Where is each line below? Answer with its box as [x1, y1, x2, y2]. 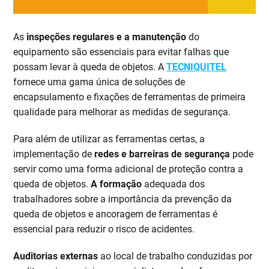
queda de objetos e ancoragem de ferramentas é [13, 208, 218, 220]
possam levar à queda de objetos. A [13, 61, 167, 73]
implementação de [13, 148, 95, 160]
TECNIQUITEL [166, 61, 227, 73]
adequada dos [144, 178, 205, 190]
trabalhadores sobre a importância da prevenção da [13, 193, 232, 205]
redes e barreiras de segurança [94, 148, 231, 160]
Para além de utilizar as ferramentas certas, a [13, 133, 205, 145]
